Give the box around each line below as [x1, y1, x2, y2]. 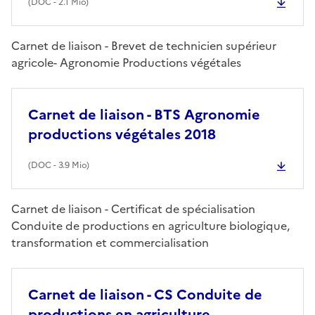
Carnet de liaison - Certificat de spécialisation [11, 200, 255, 217]
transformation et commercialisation [11, 233, 209, 251]
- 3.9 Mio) [51, 158, 89, 172]
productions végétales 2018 [28, 123, 216, 145]
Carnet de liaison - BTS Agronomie [28, 103, 260, 125]
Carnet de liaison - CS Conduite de [28, 283, 262, 305]
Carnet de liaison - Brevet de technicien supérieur [11, 37, 276, 54]
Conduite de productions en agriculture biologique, [11, 217, 290, 234]
